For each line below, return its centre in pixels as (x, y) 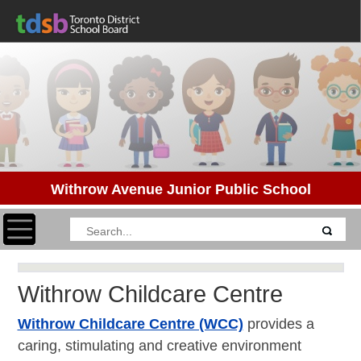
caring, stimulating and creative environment (159, 345)
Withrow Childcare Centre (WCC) (130, 324)
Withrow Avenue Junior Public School (180, 189)
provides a (280, 324)
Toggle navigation (59, 223)
